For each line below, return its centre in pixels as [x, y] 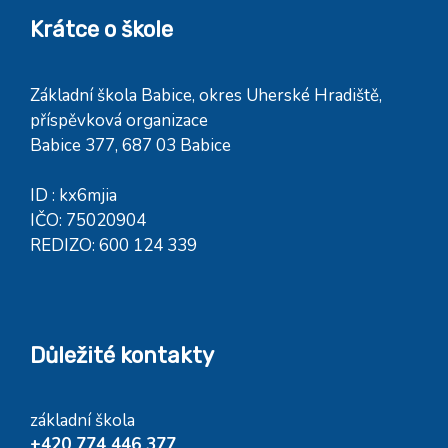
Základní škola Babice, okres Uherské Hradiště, [208, 95]
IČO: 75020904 [88, 220]
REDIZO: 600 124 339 [113, 245]
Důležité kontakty [122, 355]
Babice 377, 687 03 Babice [130, 145]
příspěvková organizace [119, 120]
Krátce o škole [101, 29]
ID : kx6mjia [73, 195]
